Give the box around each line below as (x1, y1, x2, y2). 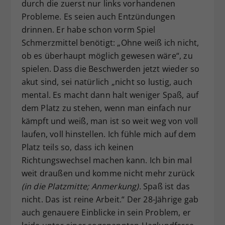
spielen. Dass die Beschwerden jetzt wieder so (21, 63, 200, 75)
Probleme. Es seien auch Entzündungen (21, 11, 175, 23)
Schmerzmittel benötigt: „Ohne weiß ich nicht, (21, 37, 199, 49)
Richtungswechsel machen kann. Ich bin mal (21, 155, 192, 166)
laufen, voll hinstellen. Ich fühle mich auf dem (21, 129, 196, 140)
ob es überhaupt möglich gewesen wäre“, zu (21, 50, 193, 62)
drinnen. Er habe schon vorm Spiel (21, 24, 156, 36)
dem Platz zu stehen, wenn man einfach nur (21, 102, 191, 114)
